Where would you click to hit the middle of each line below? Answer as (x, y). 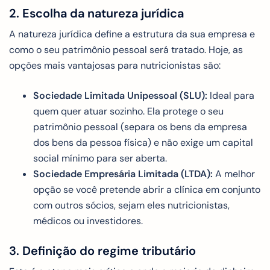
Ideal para (231, 95)
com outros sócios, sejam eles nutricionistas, (131, 205)
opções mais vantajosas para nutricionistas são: (115, 65)
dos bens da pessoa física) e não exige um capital (143, 142)
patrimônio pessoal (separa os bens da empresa (140, 127)
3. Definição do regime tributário (102, 250)
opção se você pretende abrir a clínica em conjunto (147, 189)
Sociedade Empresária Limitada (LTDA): (123, 174)
